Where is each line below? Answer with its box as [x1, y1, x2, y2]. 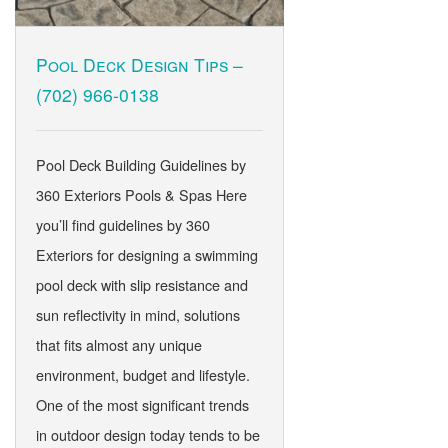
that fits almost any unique [35, 334, 202, 356]
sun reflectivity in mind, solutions [35, 304, 240, 326]
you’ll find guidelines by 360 [35, 214, 210, 236]
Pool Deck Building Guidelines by [35, 154, 246, 176]
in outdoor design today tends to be [35, 424, 260, 446]
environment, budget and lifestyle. [35, 364, 250, 386]
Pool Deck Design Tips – [35, 52, 243, 78]
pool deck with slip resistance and [35, 274, 248, 296]
